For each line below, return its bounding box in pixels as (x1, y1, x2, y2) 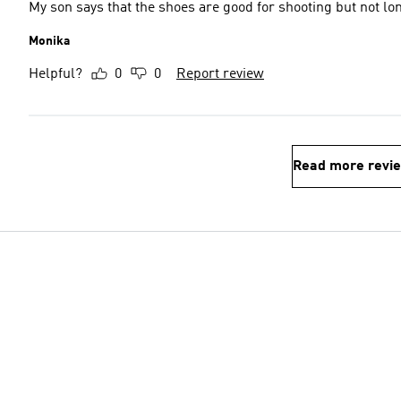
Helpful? (29, 67, 82, 81)
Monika (29, 35, 70, 47)
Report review (176, 67, 264, 81)
